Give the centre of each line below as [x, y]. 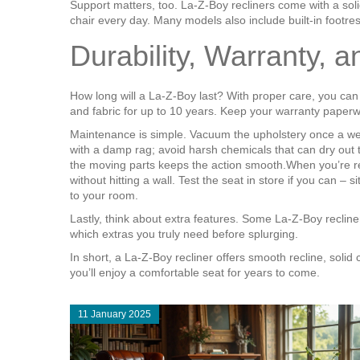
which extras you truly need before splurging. [184, 234]
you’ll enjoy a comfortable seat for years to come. [195, 272]
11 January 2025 [115, 314]
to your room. [104, 195]
